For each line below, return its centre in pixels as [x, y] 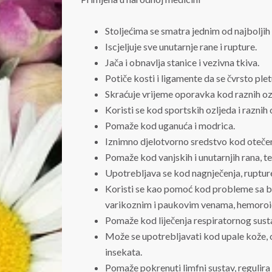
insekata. [124, 252]
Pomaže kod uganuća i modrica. [170, 126]
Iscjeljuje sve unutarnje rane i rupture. [181, 47]
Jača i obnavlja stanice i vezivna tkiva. [182, 63]
